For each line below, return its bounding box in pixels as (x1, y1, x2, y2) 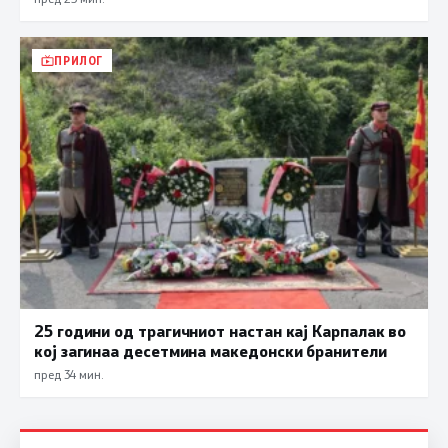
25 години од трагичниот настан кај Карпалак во (34, 320, 407, 342)
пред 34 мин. (34, 366, 103, 383)
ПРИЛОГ (54, 53, 104, 69)
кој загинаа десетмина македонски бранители (34, 340, 387, 362)
